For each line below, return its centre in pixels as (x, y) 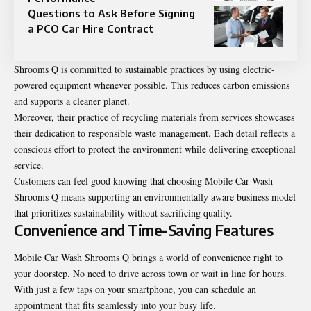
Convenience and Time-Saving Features (143, 230)
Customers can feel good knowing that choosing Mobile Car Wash (143, 180)
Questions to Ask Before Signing (111, 13)
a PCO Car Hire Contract (91, 28)
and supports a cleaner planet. (72, 101)
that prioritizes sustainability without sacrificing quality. (123, 212)
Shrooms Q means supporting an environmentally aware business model (155, 196)
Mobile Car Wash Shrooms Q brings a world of (108, 258)
